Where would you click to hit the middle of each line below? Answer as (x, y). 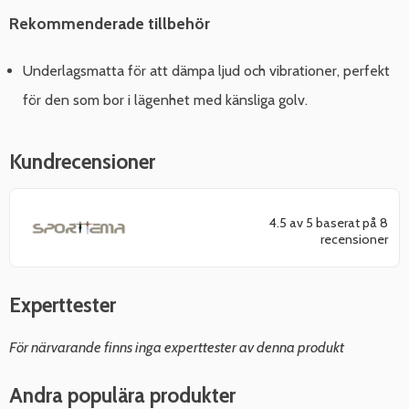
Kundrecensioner (82, 162)
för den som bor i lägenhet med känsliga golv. (165, 100)
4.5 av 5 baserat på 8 (329, 222)
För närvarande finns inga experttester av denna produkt (177, 346)
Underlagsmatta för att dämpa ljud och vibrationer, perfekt (206, 71)
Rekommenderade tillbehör (110, 23)
